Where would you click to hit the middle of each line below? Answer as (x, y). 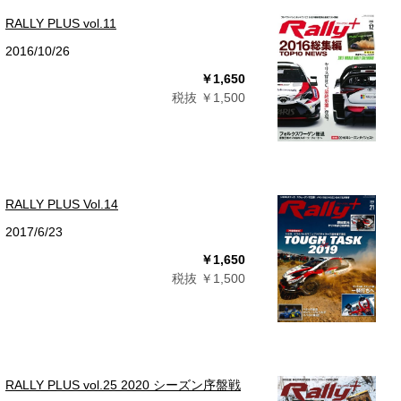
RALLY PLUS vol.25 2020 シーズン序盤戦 (123, 385)
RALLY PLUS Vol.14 (62, 204)
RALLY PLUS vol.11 (61, 23)
